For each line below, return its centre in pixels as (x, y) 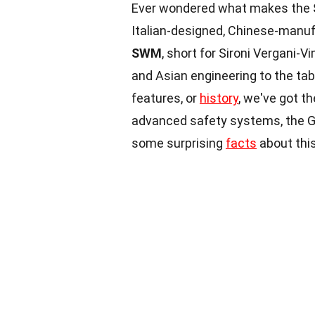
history (219, 98)
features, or (166, 98)
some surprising (179, 143)
